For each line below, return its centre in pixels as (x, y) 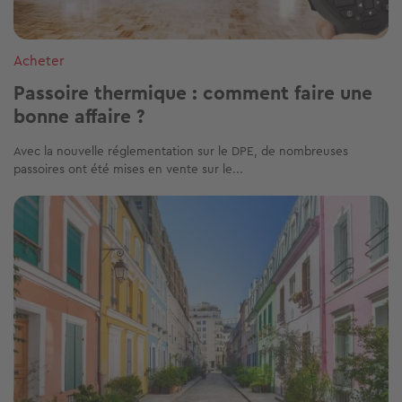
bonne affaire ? (79, 116)
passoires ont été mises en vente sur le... (128, 168)
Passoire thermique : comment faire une (193, 92)
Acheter (39, 60)
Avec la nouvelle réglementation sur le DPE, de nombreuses (181, 150)
